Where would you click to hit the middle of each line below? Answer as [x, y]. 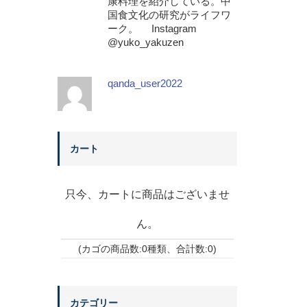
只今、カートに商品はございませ [147, 194]
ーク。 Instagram [152, 28]
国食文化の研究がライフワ [169, 15]
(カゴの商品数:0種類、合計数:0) [147, 249]
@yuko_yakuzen [145, 42]
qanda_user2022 [145, 83]
